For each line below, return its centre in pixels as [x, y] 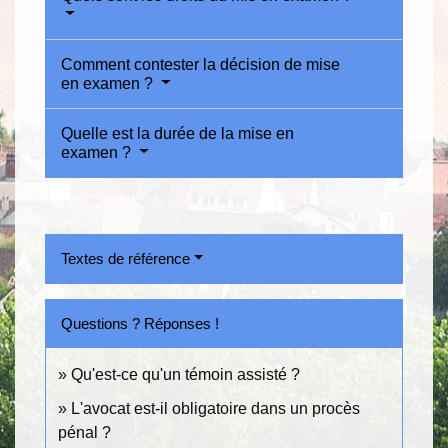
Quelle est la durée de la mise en [177, 133]
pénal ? [84, 432]
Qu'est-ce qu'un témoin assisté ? [185, 374]
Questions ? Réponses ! [140, 323]
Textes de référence [125, 258]
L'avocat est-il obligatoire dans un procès [215, 408]
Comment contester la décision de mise [200, 64]
